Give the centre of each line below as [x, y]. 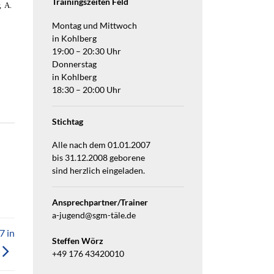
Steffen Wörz [77, 241]
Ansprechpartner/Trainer [100, 203]
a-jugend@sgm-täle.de [94, 216]
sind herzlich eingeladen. [98, 171]
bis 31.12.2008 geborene [98, 158]
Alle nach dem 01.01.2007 [101, 145]
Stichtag [67, 121]
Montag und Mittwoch [94, 25]
